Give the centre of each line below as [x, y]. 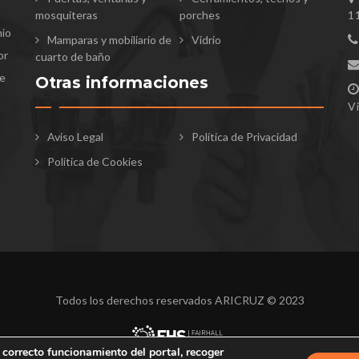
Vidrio [206, 39]
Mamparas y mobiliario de [109, 39]
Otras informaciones [121, 82]
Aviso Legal [75, 136]
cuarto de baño [73, 56]
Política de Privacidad [244, 136]
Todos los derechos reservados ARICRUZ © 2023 [179, 300]
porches [200, 14]
